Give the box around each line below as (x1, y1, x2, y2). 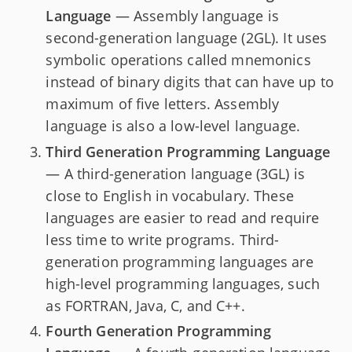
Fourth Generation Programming (46, 321, 271, 341)
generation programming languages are (46, 251, 313, 271)
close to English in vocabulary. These (46, 185, 294, 205)
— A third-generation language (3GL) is (46, 163, 306, 183)
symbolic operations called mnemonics (46, 50, 311, 70)
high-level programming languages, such (46, 273, 321, 293)
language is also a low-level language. (46, 116, 301, 136)
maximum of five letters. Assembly (46, 94, 280, 114)
